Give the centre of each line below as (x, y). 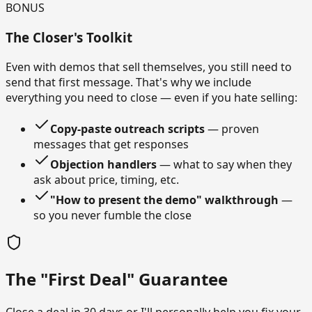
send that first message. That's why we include (128, 82)
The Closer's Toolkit (69, 37)
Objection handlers (103, 164)
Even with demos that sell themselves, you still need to (149, 67)
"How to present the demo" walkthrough (164, 200)
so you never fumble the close (112, 215)
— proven (232, 128)
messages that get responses (111, 144)
